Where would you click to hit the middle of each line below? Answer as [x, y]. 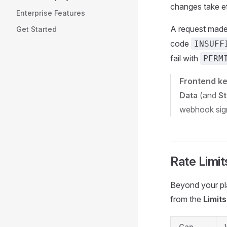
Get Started [36, 29]
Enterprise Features [51, 13]
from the [187, 199]
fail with [185, 58]
